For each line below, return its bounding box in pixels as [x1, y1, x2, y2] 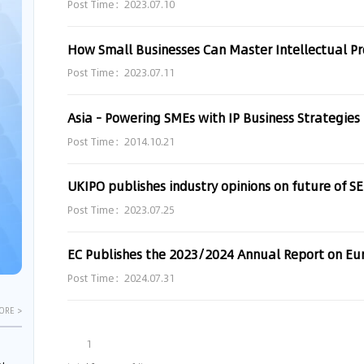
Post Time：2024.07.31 [67, 271, 175, 286]
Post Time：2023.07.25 [67, 202, 175, 217]
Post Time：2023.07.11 [67, 66, 175, 80]
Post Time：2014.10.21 [67, 134, 175, 149]
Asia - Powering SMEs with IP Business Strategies [67, 109, 361, 127]
